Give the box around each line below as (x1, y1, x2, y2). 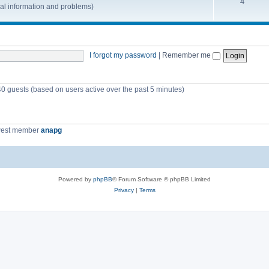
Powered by (58, 176, 93, 183)
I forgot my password (89, 51, 157, 60)
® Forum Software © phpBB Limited (112, 176, 211, 183)
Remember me (162, 51, 213, 60)
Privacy (113, 187, 134, 194)
